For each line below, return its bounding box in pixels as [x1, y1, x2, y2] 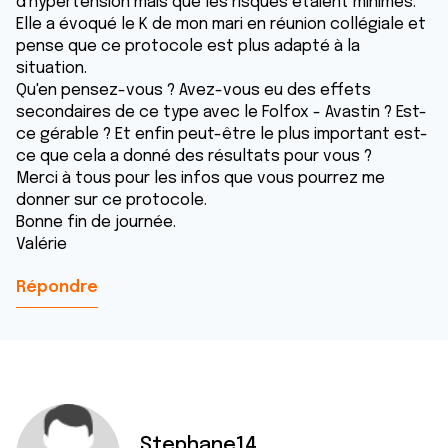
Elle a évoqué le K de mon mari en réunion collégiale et [16, 16, 426, 33]
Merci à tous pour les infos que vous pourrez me [16, 170, 385, 187]
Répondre [16, 279, 98, 296]
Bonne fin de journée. [16, 214, 176, 231]
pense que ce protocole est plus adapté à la [16, 38, 360, 55]
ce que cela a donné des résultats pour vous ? [16, 148, 372, 165]
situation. [16, 60, 87, 77]
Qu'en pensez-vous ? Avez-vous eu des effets [16, 82, 371, 99]
